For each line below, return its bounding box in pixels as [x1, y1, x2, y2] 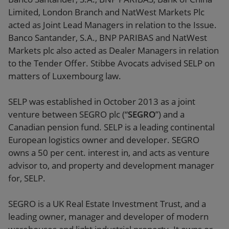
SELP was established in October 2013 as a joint [8, 96, 195, 107]
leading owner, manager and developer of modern [8, 211, 209, 222]
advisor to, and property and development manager [8, 159, 214, 171]
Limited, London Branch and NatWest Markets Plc [8, 6, 204, 18]
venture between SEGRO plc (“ [8, 108, 128, 120]
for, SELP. [8, 172, 45, 184]
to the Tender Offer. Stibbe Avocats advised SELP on [8, 57, 215, 69]
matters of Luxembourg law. [8, 70, 121, 82]
